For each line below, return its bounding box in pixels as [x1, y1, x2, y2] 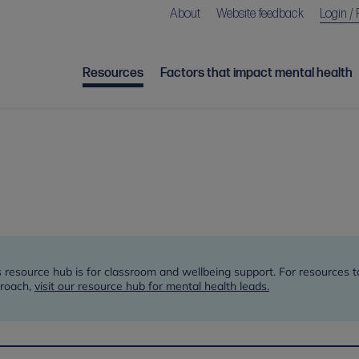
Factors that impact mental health [160, 66, 353, 81]
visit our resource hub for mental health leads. [34, 279, 269, 293]
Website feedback [216, 6, 305, 22]
